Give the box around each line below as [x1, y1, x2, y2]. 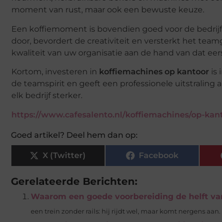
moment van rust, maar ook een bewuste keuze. [11, 5, 204, 15]
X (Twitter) [43, 151, 86, 161]
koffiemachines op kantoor [99, 67, 209, 77]
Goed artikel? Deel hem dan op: [11, 130, 138, 140]
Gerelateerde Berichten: [11, 175, 137, 188]
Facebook [138, 151, 178, 161]
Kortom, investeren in [11, 67, 99, 77]
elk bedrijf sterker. [11, 91, 82, 101]
